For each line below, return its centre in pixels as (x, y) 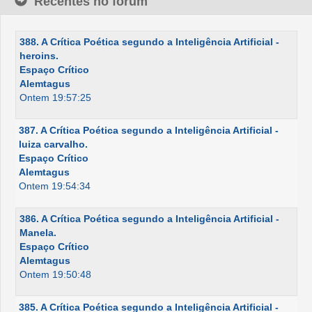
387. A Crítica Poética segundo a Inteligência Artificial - (149, 130)
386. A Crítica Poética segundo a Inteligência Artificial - (149, 219)
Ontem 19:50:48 (55, 274)
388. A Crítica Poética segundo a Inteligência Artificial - (149, 42)
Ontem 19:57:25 (55, 97)
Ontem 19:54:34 (55, 186)
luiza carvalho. (53, 144)
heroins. (39, 56)
